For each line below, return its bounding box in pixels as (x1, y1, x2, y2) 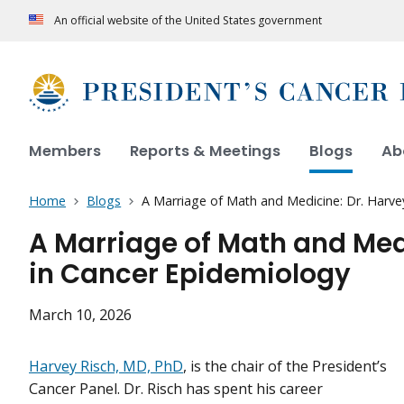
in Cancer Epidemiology (29, 255, 351, 293)
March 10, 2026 (29, 305, 132, 326)
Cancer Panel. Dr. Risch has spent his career (29, 379, 323, 399)
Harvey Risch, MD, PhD (29, 356, 183, 377)
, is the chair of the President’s (183, 356, 387, 377)
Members (29, 141, 101, 162)
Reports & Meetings (130, 141, 280, 162)
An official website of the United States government (54, 13, 322, 29)
